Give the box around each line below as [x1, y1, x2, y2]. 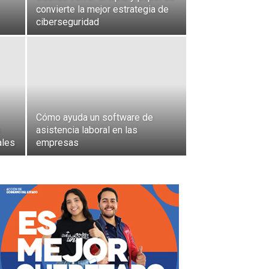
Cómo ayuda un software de [36, 112, 153, 123]
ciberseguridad [36, 16, 99, 28]
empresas [36, 137, 79, 148]
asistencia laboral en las [36, 124, 138, 136]
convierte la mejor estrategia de [36, 4, 169, 15]
